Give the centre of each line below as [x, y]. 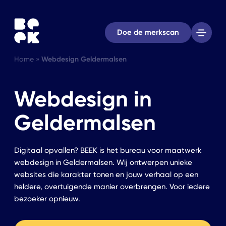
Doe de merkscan [148, 32]
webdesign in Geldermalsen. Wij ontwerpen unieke [103, 162]
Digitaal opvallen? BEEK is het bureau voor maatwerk [108, 150]
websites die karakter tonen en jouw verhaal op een [106, 174]
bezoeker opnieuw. [47, 199]
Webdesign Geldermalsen [84, 59]
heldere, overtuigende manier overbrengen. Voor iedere [112, 186]
